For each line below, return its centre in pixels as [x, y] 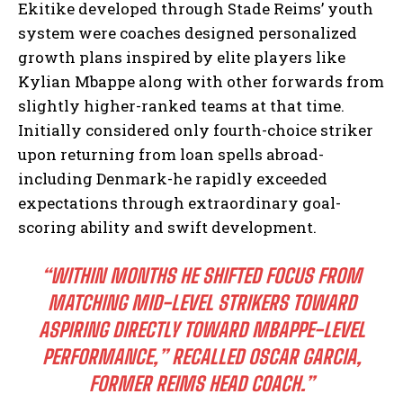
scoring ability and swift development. [167, 227]
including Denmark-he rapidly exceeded [173, 178]
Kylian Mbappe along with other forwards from [201, 81]
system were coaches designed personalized [188, 32]
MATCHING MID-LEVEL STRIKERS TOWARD [201, 302]
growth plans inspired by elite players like [182, 57]
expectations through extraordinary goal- [179, 202]
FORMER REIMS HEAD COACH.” [201, 383]
